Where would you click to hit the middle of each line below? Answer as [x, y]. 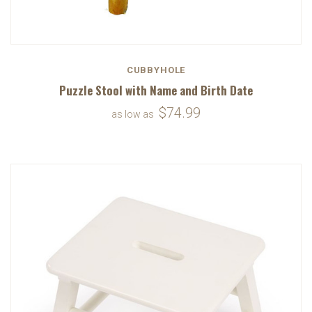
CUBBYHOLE [156, 70]
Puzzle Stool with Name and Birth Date [156, 90]
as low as [134, 114]
